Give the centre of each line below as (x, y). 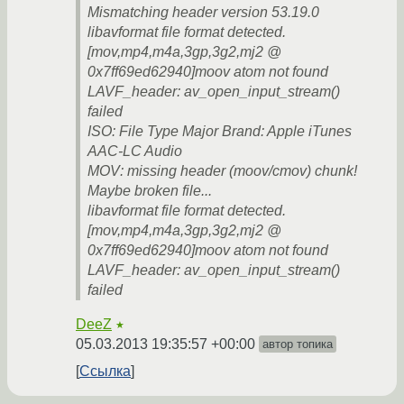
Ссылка (105, 372)
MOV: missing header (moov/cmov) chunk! (222, 171)
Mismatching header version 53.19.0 (203, 13)
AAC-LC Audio (135, 151)
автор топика (298, 344)
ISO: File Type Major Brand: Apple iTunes (220, 132)
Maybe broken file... (150, 191)
